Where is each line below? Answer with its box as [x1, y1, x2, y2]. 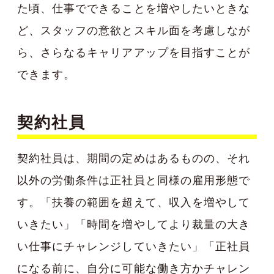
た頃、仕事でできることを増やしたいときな [17, 1, 250, 15]
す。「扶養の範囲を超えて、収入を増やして [17, 195, 250, 209]
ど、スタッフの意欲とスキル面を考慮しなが [17, 23, 250, 37]
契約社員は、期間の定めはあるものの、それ [17, 151, 250, 165]
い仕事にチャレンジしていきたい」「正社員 [17, 239, 250, 253]
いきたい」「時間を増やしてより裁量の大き [17, 217, 250, 231]
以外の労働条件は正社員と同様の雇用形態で [17, 173, 250, 187]
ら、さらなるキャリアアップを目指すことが [17, 45, 250, 59]
